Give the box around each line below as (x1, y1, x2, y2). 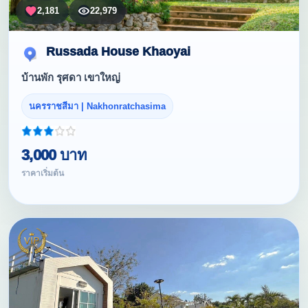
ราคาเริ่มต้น (21, 168, 64, 178)
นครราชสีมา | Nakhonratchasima (29, 100, 166, 111)
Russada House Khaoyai (46, 45, 190, 59)
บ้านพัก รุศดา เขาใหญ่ (21, 71, 120, 83)
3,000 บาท (21, 146, 87, 164)
